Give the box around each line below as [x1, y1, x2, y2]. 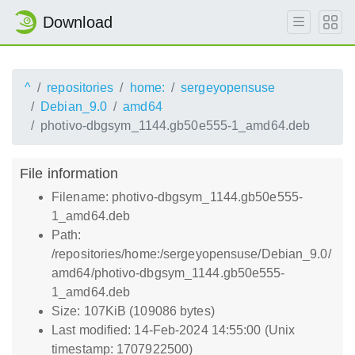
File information [20, 165, 119, 181]
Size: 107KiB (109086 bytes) [52, 304, 215, 318]
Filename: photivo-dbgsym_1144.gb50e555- [52, 190, 303, 204]
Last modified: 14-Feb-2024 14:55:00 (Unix [52, 323, 296, 337]
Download [43, 13, 113, 31]
